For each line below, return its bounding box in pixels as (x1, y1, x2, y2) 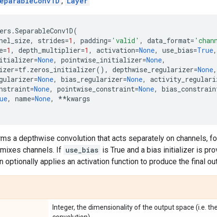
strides (38, 36, 65, 45)
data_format (147, 36, 190, 45)
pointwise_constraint (57, 84, 135, 93)
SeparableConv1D (15, 26, 73, 35)
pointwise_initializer (61, 55, 142, 64)
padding (80, 36, 108, 45)
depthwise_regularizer (112, 65, 194, 74)
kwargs (67, 94, 90, 103)
